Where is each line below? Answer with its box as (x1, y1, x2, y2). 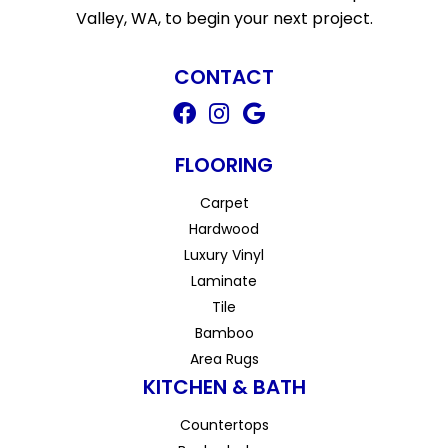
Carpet (199, 192, 249, 213)
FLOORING (175, 150, 273, 179)
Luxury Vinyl (184, 244, 264, 265)
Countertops (179, 414, 269, 435)
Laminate (191, 270, 257, 291)
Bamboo (194, 322, 254, 343)
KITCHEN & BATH (142, 372, 306, 401)
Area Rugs (189, 348, 259, 369)
